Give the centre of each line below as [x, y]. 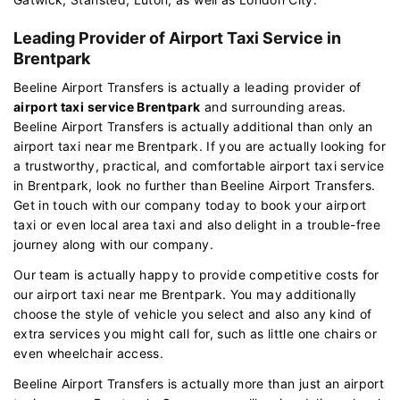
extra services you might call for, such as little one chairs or [196, 333]
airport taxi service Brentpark [107, 106]
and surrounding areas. [273, 106]
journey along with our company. [113, 244]
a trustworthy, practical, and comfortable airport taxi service [199, 165]
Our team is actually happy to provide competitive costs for [196, 274]
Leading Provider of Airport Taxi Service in [177, 37]
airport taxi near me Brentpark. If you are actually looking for [200, 146]
